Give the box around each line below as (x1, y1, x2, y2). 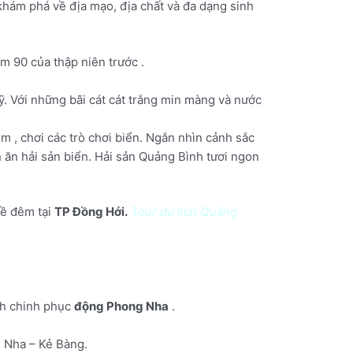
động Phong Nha (74, 299, 169, 314)
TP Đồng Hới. (54, 204, 128, 220)
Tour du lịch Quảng (131, 204, 237, 220)
